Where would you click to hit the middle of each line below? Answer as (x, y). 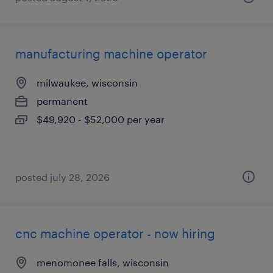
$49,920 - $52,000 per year (101, 119)
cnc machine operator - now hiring (115, 233)
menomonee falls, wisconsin (103, 262)
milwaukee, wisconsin (87, 83)
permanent (62, 101)
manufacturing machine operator (111, 54)
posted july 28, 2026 (62, 177)
